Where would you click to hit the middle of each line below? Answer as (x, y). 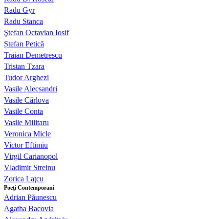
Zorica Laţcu (24, 179)
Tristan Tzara (24, 66)
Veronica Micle (27, 134)
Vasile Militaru (26, 123)
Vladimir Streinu (30, 168)
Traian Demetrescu (33, 55)
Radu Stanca (23, 22)
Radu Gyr (19, 10)
